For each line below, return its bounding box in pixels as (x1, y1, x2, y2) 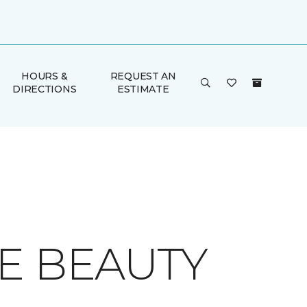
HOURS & (21, 70, 68, 82)
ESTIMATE (116, 83, 169, 95)
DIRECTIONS (12, 83, 77, 95)
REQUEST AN (110, 70, 176, 82)
